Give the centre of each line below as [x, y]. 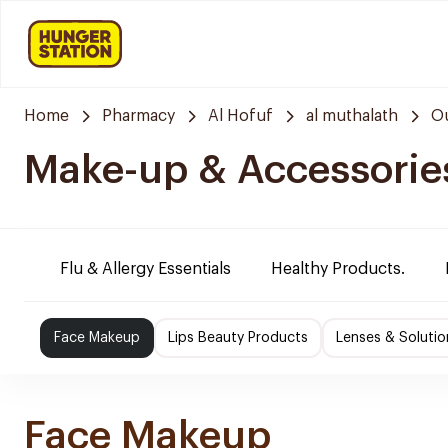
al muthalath [352, 116]
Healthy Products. [338, 269]
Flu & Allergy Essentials [145, 269]
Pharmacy [138, 116]
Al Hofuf [240, 116]
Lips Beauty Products [238, 338]
